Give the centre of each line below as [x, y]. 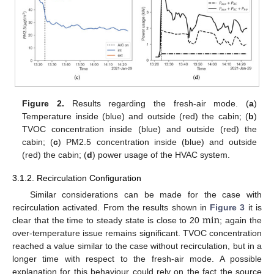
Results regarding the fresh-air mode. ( [156, 103]
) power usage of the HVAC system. [161, 154]
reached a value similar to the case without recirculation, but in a [137, 246]
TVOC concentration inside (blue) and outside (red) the [139, 129]
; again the [241, 220]
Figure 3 [228, 208]
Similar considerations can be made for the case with [146, 195]
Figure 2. [43, 103]
